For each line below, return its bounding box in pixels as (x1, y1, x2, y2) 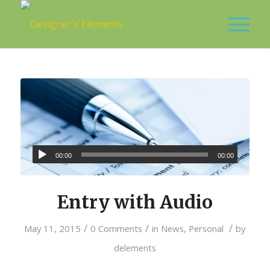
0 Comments (90, 222, 143, 235)
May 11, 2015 (24, 222, 81, 235)
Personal (189, 222, 224, 235)
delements (113, 242, 156, 254)
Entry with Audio (57, 190, 213, 214)
